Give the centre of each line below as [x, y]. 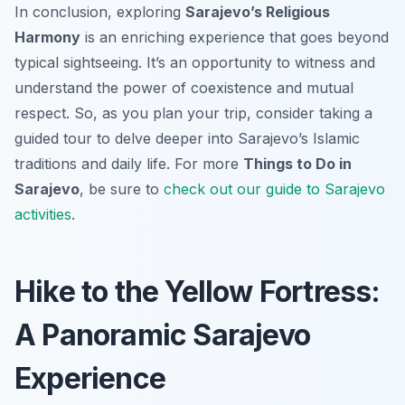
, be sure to [122, 189]
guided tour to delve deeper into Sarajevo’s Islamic [187, 139]
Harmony [47, 38]
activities [43, 215]
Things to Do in [297, 164]
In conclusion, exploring [100, 12]
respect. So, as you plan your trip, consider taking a [193, 113]
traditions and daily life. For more [129, 164]
